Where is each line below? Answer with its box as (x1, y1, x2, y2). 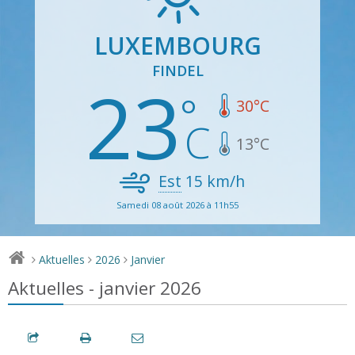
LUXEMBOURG (94, 29, 261, 62)
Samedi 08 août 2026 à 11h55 (116, 198, 239, 211)
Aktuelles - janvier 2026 (8, 275, 201, 300)
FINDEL (151, 60, 204, 80)
